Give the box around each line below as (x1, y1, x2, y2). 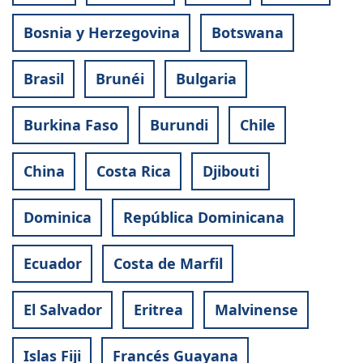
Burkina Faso (23, 115, 118, 135)
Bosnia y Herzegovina (23, 23, 180, 43)
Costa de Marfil (113, 254, 223, 274)
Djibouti (202, 161, 259, 181)
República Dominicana (122, 207, 284, 228)
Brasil (23, 69, 64, 89)
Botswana (211, 23, 284, 43)
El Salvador (23, 300, 102, 320)
